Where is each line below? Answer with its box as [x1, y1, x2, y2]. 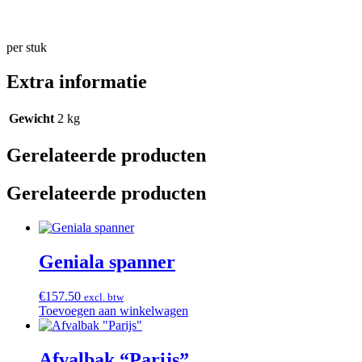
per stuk [6, 40, 47, 55]
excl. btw [84, 290, 124, 303]
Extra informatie [6, 71, 147, 93]
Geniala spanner [39, 250, 175, 272]
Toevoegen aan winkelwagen [39, 303, 188, 318]
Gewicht [9, 112, 54, 126]
